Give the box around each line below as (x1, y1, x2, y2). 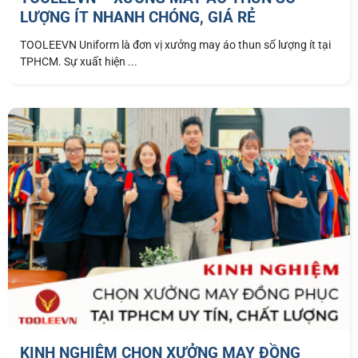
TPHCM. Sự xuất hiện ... (20, 55, 137, 69)
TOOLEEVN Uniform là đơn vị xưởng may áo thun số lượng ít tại (20, 38, 331, 52)
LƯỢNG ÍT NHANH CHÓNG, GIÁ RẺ (20, 8, 256, 27)
